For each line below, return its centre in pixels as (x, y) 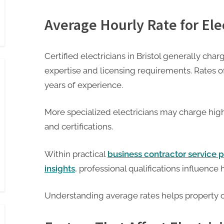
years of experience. (84, 85)
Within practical (76, 154)
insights (60, 168)
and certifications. (79, 127)
